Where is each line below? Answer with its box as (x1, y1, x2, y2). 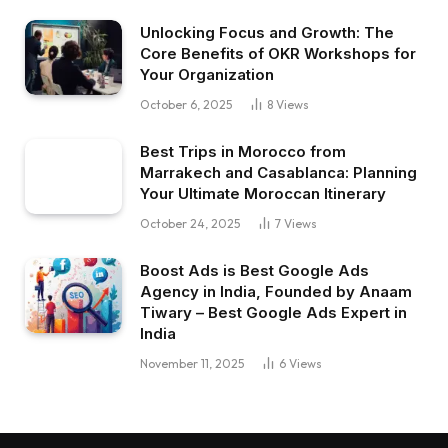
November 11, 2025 (140, 356, 244, 372)
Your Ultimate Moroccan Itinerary (140, 184, 386, 204)
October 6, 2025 (140, 97, 232, 113)
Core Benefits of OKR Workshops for (140, 44, 416, 64)
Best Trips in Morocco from (140, 142, 346, 162)
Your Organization (140, 65, 274, 85)
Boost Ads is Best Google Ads (140, 261, 369, 281)
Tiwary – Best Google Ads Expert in (140, 303, 407, 323)
